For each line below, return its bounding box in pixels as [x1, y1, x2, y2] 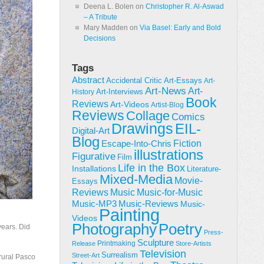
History [72, 88, 94, 95]
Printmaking [97, 239, 136, 247]
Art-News [145, 85, 186, 97]
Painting [99, 205, 160, 225]
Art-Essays [164, 77, 202, 85]
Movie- [174, 175, 203, 186]
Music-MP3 [72, 199, 117, 209]
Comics [171, 111, 205, 123]
